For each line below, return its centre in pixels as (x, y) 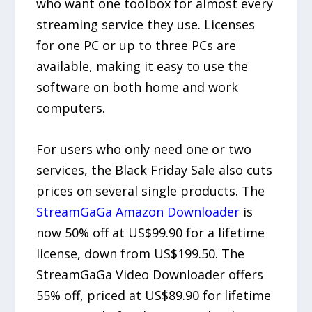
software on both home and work (138, 87)
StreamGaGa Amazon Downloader (138, 212)
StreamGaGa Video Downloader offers (150, 275)
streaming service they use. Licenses (146, 25)
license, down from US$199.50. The (141, 254)
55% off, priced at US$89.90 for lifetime (154, 296)
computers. (71, 108)
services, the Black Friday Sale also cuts (155, 170)
